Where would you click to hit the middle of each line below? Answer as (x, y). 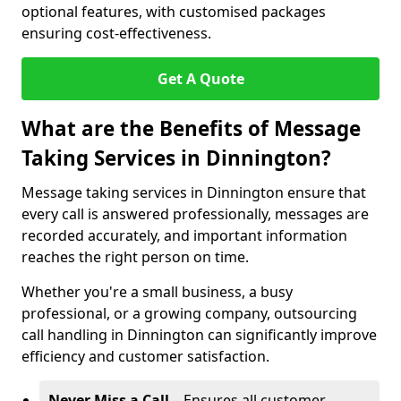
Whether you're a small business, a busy (157, 292)
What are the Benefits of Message (191, 128)
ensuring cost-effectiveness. (116, 33)
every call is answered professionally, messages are (195, 214)
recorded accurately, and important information (184, 235)
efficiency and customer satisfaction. (145, 356)
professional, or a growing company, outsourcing (189, 313)
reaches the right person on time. (135, 257)
